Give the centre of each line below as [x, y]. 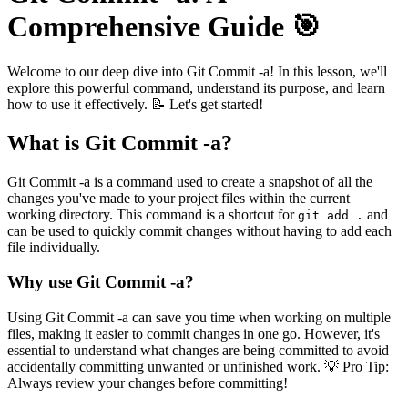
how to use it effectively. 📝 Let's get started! [135, 104]
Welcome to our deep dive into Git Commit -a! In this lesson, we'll [197, 71]
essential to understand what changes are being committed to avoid [198, 350]
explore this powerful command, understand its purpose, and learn [196, 87]
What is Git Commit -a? [120, 143]
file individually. [54, 247]
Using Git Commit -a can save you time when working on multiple [199, 317]
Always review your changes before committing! [148, 383]
